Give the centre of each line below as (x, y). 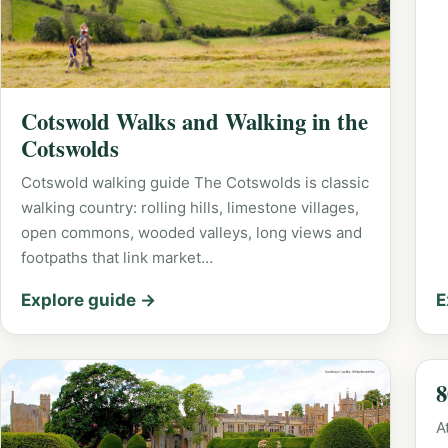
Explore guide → (88, 299)
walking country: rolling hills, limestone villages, (190, 207)
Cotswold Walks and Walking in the (194, 121)
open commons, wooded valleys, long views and (191, 232)
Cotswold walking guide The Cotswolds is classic (195, 182)
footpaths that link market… (117, 257)
